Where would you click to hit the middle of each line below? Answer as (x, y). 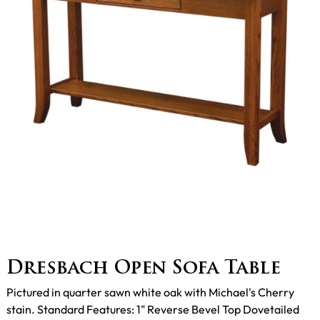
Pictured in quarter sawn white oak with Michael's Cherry (150, 292)
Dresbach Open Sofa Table (144, 269)
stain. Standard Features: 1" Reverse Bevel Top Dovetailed (153, 309)
